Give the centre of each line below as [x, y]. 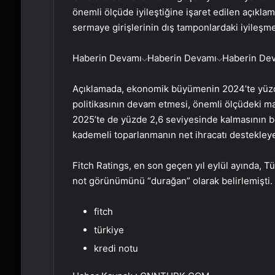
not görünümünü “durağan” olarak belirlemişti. [172, 180]
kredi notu [116, 248]
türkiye [109, 230]
